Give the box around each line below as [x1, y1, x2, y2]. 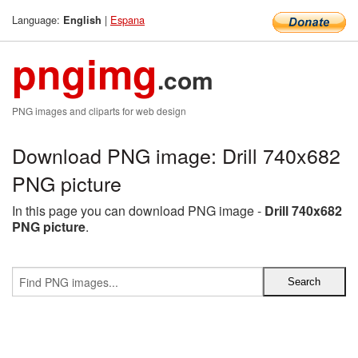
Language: [12, 12, 63, 27]
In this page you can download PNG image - [12, 201, 265, 220]
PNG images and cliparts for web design [12, 104, 186, 117]
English [63, 13, 101, 27]
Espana [110, 12, 145, 27]
